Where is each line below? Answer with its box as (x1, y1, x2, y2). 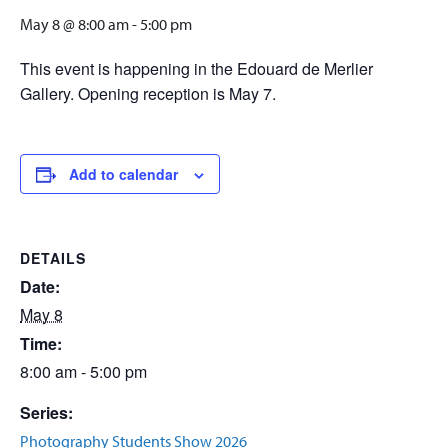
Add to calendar (69, 164, 178, 184)
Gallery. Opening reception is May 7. (20, 82, 276, 105)
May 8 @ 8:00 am (20, 14, 129, 34)
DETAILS (20, 248, 86, 268)
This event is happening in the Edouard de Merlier (20, 57, 373, 80)
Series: (20, 401, 73, 424)
